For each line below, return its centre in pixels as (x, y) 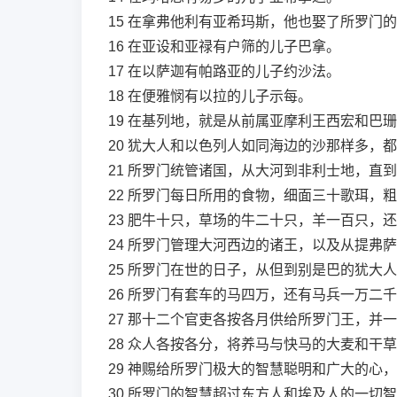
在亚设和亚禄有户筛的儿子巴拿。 (234, 47)
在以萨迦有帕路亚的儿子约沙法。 (234, 71)
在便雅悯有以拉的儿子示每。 (220, 96)
